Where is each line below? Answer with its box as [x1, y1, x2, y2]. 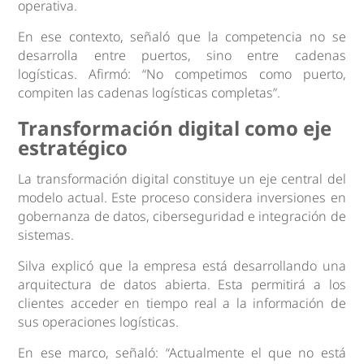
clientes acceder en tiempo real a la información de [18, 293, 346, 312]
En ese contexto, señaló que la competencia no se [18, 27, 346, 45]
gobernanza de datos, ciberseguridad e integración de [18, 206, 346, 225]
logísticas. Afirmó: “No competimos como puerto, [18, 64, 346, 83]
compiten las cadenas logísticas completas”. [18, 83, 281, 102]
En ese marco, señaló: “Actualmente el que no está [18, 343, 346, 362]
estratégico [18, 133, 128, 161]
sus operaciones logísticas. [18, 312, 180, 331]
